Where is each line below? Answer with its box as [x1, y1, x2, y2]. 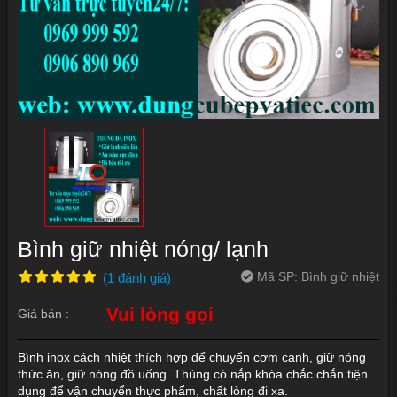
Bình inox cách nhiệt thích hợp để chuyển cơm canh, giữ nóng [18, 350, 366, 364]
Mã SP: [257, 269, 298, 284]
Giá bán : [18, 307, 69, 321]
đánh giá [118, 269, 167, 285]
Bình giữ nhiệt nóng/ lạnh [18, 237, 269, 261]
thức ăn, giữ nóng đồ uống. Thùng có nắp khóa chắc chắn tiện [18, 367, 368, 381]
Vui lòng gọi [106, 304, 214, 324]
